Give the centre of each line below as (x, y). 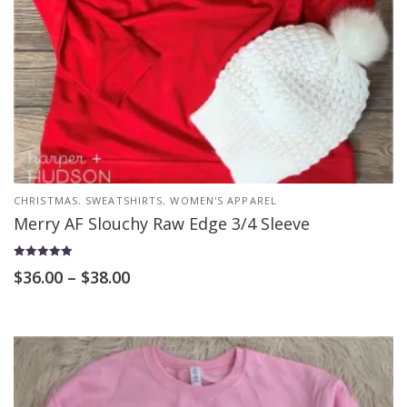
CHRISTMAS (46, 200)
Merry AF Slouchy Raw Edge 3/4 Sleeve (162, 223)
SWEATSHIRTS (124, 200)
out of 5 (30, 288)
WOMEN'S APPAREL (223, 200)
